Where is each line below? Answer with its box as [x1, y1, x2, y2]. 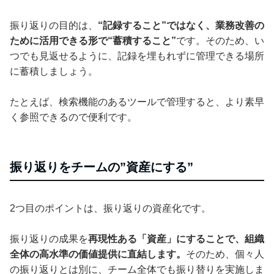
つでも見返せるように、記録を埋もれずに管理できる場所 [10, 50, 264, 61]
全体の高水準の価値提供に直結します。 [10, 248, 186, 259]
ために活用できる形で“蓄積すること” [10, 35, 176, 46]
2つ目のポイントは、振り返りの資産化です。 [10, 202, 211, 213]
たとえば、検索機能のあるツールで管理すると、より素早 [10, 96, 264, 107]
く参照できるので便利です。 [10, 111, 137, 122]
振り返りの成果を [10, 233, 88, 244]
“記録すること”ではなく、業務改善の [98, 20, 264, 31]
